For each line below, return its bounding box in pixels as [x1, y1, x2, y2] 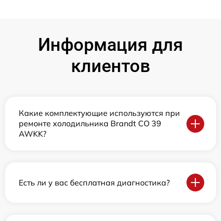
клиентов [71, 56, 150, 76]
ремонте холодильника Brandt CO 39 [19, 118, 161, 128]
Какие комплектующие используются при [19, 108, 180, 118]
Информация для [38, 35, 183, 55]
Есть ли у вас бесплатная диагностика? [19, 177, 170, 187]
